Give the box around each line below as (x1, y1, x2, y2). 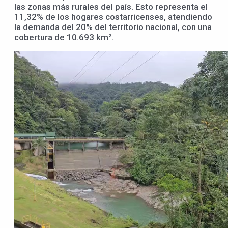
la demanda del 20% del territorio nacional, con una (14, 21, 212, 32)
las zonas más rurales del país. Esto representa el (14, 1, 208, 12)
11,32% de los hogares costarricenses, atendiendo (14, 11, 212, 22)
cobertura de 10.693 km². (14, 32, 114, 42)
